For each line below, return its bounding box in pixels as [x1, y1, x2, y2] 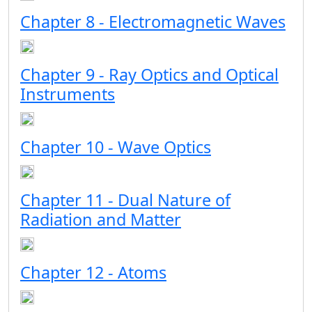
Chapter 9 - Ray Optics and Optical [20, 63, 279, 86]
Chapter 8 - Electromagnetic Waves [20, 10, 286, 33]
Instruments [20, 83, 115, 105]
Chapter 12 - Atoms [20, 261, 166, 283]
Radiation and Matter [20, 208, 181, 231]
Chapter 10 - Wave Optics [20, 136, 211, 158]
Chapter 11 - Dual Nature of [20, 189, 231, 211]
